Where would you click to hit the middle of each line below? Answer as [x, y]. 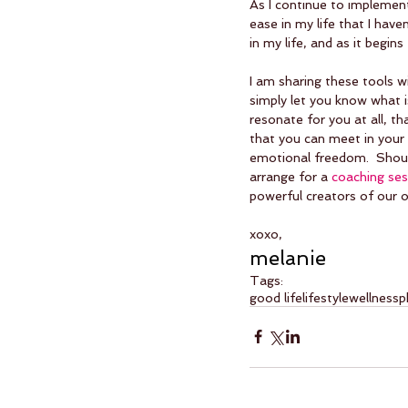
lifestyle [326, 297]
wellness [374, 297]
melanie [288, 257]
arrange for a [291, 176]
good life [276, 297]
